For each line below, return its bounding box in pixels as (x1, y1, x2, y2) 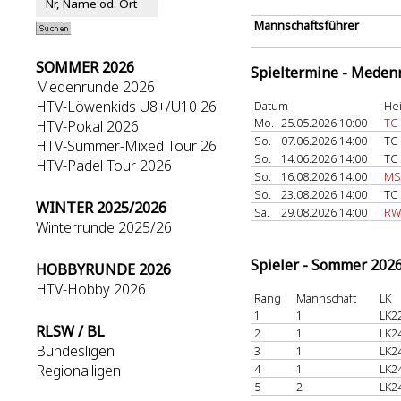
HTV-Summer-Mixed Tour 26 (36, 136, 217, 156)
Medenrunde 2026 (36, 77, 155, 97)
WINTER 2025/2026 (36, 198, 166, 218)
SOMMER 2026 (36, 57, 134, 77)
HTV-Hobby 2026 (36, 279, 146, 299)
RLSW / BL (36, 321, 105, 341)
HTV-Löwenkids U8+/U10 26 (36, 97, 217, 116)
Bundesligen (36, 341, 115, 361)
